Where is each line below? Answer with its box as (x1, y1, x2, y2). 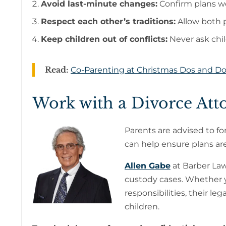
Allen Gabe (125, 161, 171, 171)
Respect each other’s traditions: (40, 17, 176, 27)
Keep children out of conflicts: (40, 34, 167, 44)
